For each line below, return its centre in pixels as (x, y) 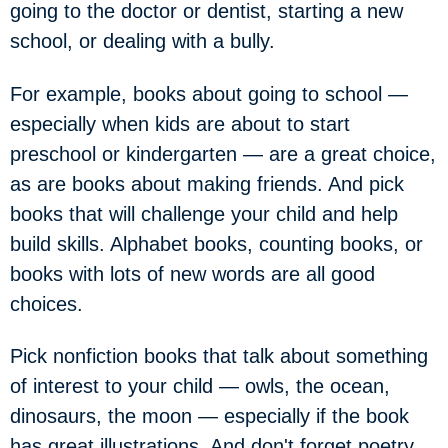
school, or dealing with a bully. (142, 41)
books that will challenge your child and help (204, 213)
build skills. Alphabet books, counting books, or (216, 243)
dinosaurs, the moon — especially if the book (209, 416)
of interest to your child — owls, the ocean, (200, 386)
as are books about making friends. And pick (207, 183)
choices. (46, 303)
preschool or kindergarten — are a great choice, (223, 153)
